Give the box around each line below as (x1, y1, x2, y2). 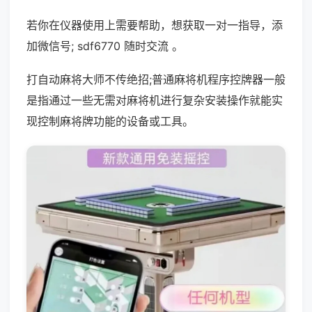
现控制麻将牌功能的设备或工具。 (26, 114, 194, 128)
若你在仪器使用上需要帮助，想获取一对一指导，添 (26, 18, 283, 32)
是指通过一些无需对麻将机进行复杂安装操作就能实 (26, 93, 283, 107)
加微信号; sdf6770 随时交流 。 (26, 39, 183, 53)
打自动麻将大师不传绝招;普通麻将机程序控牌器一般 (26, 72, 286, 86)
